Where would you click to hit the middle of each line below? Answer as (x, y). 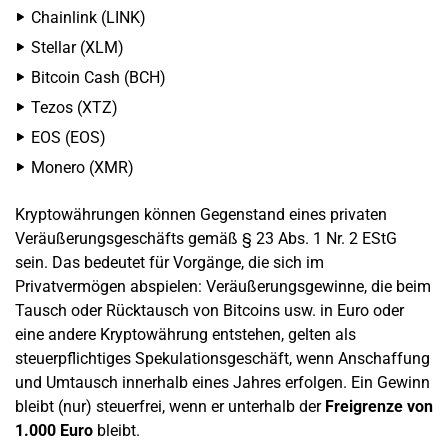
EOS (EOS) (68, 137)
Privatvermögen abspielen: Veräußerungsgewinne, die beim (223, 286)
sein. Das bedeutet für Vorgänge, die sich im (169, 262)
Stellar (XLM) (77, 47)
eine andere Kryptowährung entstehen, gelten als (185, 334)
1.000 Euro (54, 430)
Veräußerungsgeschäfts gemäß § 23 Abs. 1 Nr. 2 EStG (206, 238)
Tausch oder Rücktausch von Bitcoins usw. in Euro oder (209, 310)
